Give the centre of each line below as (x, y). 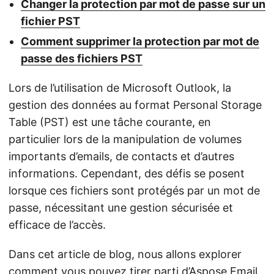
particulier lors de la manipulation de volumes (125, 139)
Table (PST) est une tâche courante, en (110, 122)
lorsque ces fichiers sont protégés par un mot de (134, 191)
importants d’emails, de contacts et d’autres (121, 156)
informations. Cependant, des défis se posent (127, 173)
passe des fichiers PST (82, 58)
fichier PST (50, 21)
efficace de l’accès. (57, 225)
